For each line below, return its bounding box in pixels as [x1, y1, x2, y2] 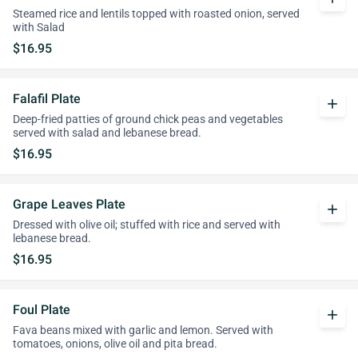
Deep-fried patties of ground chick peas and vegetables [13, 113, 283, 126]
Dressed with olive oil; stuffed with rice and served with [13, 218, 280, 232]
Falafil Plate [13, 91, 81, 106]
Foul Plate [13, 302, 70, 317]
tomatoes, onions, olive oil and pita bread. [13, 337, 217, 351]
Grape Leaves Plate [13, 197, 125, 212]
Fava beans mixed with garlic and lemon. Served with [13, 324, 273, 337]
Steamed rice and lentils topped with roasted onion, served [13, 7, 300, 21]
